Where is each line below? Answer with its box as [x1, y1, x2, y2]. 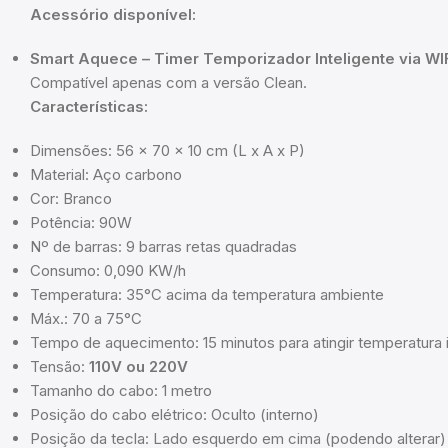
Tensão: [30, 357, 89, 377]
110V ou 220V [89, 357, 188, 377]
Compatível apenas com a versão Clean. [30, 73, 307, 93]
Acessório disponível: [30, 5, 196, 25]
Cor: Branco [30, 189, 112, 209]
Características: [30, 97, 148, 117]
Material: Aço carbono [30, 165, 182, 185]
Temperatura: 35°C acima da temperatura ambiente [30, 285, 384, 305]
